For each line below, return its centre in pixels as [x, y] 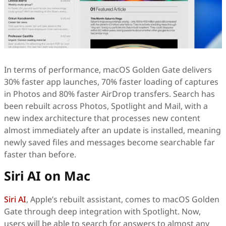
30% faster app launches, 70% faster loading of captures [111, 82]
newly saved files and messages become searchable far [109, 143]
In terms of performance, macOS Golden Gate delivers [108, 70]
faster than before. [40, 155]
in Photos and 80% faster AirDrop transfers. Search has [109, 94]
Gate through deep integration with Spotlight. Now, [102, 212]
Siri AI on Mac [47, 176]
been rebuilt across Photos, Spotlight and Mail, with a [106, 106]
